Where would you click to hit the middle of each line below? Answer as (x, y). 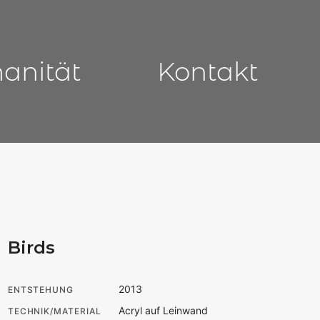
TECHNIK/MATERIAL (55, 311)
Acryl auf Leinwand (164, 311)
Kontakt (208, 71)
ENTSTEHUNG (41, 290)
